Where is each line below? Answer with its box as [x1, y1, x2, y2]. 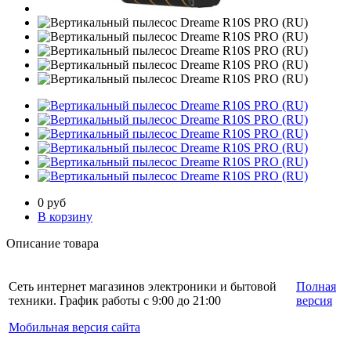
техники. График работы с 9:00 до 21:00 [9, 293, 221, 307]
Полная [296, 279, 336, 293]
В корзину [38, 209, 92, 223]
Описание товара [6, 236, 99, 250]
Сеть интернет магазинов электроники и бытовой [9, 279, 277, 293]
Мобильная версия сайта [9, 320, 140, 334]
